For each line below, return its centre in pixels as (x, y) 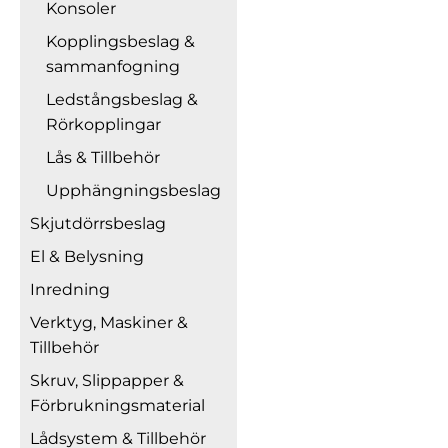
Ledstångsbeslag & (122, 99)
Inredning (70, 289)
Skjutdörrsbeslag (98, 223)
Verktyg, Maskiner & (109, 322)
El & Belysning (87, 256)
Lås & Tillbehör (103, 157)
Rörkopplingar (103, 124)
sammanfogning (113, 66)
